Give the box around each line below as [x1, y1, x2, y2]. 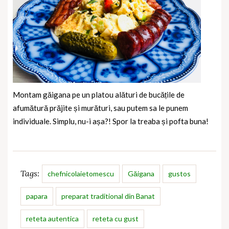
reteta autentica [26, 214, 79, 223]
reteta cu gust [93, 214, 139, 223]
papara [26, 192, 48, 201]
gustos [168, 169, 191, 178]
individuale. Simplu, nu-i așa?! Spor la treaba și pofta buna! [13, 117, 209, 126]
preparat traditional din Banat [61, 192, 155, 201]
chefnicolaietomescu [48, 169, 114, 178]
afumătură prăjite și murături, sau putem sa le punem [13, 103, 188, 113]
